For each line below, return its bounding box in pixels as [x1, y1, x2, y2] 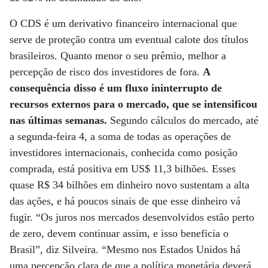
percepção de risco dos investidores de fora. [10, 66, 203, 78]
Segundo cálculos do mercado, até [107, 114, 258, 126]
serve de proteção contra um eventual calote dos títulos [10, 33, 248, 45]
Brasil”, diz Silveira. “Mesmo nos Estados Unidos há [10, 243, 240, 255]
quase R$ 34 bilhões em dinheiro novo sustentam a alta [10, 179, 249, 191]
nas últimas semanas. [10, 114, 107, 126]
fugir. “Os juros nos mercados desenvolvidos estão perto [10, 211, 254, 223]
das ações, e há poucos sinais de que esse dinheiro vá [10, 195, 240, 207]
